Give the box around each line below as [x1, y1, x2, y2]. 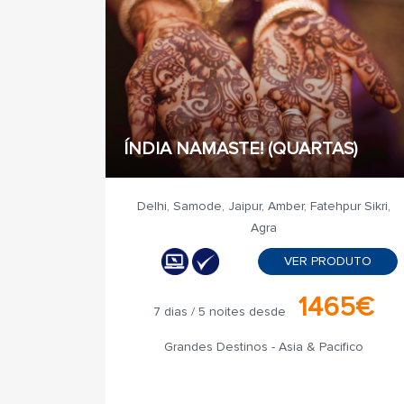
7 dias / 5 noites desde [152, 304, 286, 319]
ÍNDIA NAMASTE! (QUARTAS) [124, 138, 357, 160]
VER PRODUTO [283, 253, 372, 269]
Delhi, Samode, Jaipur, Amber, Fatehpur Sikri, [136, 198, 390, 214]
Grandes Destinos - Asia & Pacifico [163, 339, 363, 354]
